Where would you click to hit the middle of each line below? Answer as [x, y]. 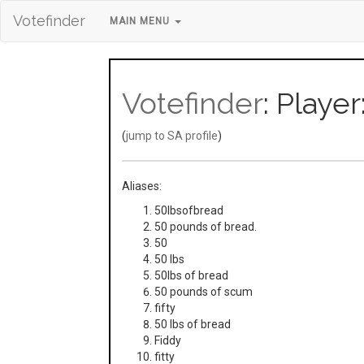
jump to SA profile [172, 136]
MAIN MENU [141, 21]
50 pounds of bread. [206, 227]
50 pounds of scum [204, 292]
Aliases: [142, 186]
